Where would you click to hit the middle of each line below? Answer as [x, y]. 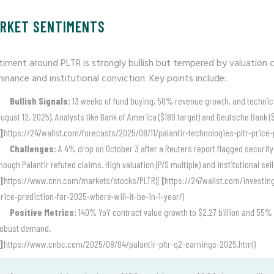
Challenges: [33, 148]
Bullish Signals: [40, 101]
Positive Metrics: [43, 212]
